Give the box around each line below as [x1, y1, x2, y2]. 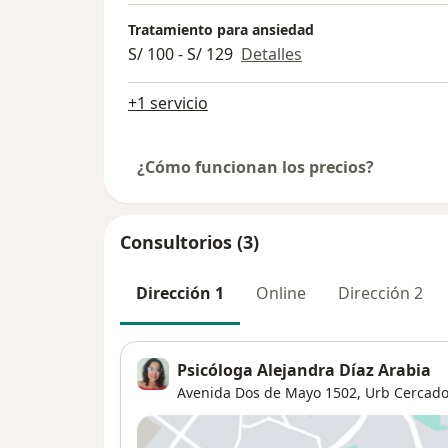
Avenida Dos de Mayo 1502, [177, 382, 361, 402]
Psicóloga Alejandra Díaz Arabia [177, 358, 431, 381]
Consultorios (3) [120, 230, 259, 255]
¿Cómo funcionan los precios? [137, 156, 374, 179]
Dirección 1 [136, 282, 224, 305]
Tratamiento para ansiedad [128, 20, 314, 40]
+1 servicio [128, 92, 208, 115]
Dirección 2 [338, 282, 423, 305]
